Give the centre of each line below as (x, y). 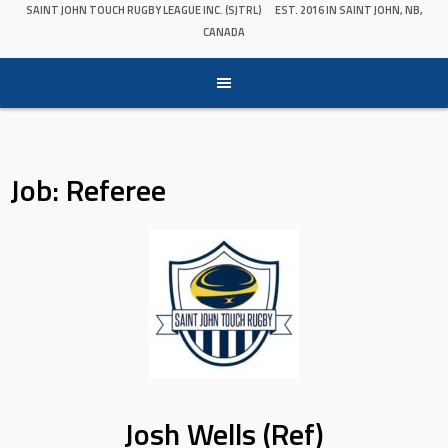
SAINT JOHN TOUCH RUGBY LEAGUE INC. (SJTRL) (143, 10)
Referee (116, 190)
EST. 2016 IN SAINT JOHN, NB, (348, 10)
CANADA (224, 32)
